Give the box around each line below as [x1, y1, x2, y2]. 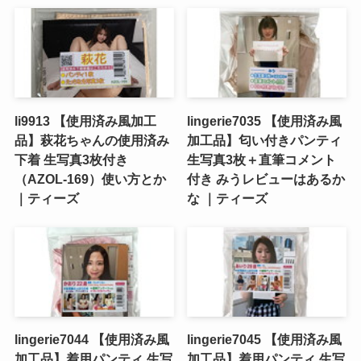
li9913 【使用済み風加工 [14, 113, 156, 128]
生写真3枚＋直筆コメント [187, 151, 337, 167]
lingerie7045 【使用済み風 [187, 332, 342, 347]
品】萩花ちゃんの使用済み [14, 132, 169, 147]
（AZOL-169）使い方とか [14, 171, 166, 186]
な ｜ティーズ [187, 190, 268, 205]
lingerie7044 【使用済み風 [14, 332, 169, 347]
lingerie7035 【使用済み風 [187, 113, 342, 128]
